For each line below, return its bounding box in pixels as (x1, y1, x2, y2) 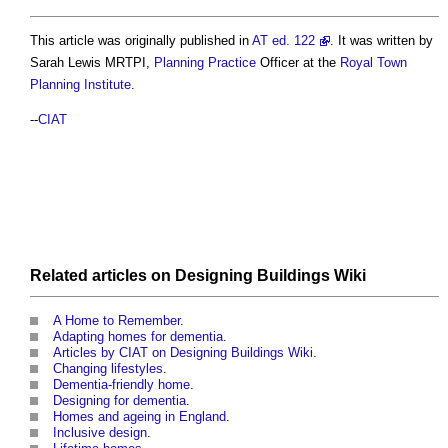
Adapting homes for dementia (53, 329, 223, 345)
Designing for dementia (53, 393, 186, 409)
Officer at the (256, 54, 340, 70)
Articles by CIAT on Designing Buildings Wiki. (53, 345, 317, 361)
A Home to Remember (53, 313, 180, 329)
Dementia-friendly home (53, 377, 190, 393)
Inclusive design (53, 425, 147, 441)
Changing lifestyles (53, 361, 163, 377)
